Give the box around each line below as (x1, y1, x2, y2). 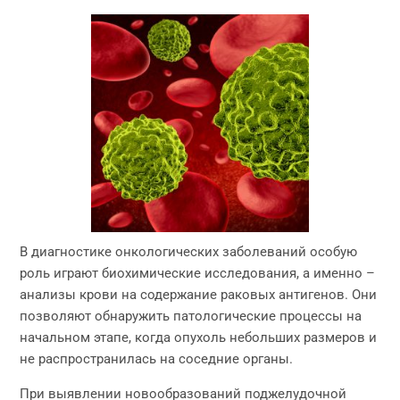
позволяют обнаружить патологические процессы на (20, 308, 362, 324)
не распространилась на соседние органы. (20, 351, 294, 367)
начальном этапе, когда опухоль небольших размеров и (20, 329, 378, 346)
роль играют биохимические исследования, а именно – (20, 265, 376, 281)
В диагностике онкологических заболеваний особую (20, 244, 358, 260)
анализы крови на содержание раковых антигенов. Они (20, 287, 378, 303)
